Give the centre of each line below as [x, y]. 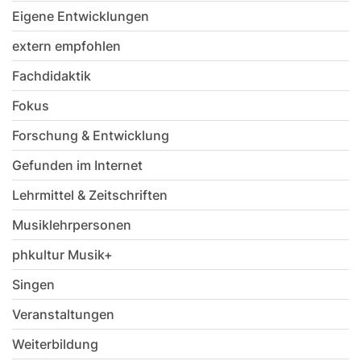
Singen [33, 285]
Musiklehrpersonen [72, 225]
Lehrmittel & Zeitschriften [90, 195]
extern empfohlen [66, 46]
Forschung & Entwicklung [91, 136]
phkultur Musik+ [62, 255]
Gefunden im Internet [77, 166]
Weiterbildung [55, 344]
